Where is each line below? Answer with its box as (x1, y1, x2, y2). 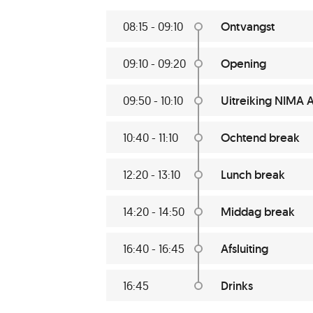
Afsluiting (221, 241, 268, 256)
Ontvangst (221, 19, 275, 34)
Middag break (221, 204, 295, 219)
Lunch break (221, 167, 285, 182)
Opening (221, 56, 266, 71)
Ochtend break (221, 130, 300, 145)
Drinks (221, 278, 253, 293)
